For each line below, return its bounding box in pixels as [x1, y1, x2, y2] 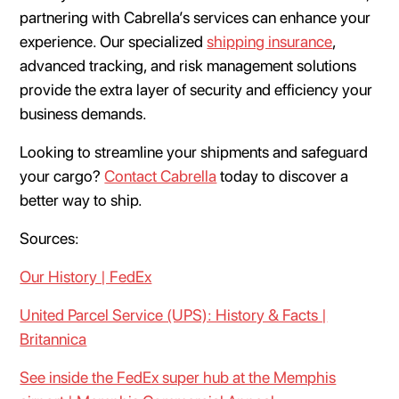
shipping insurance [207, 31, 333, 51]
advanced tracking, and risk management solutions [20, 55, 357, 75]
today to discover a [216, 166, 349, 185]
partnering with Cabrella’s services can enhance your [20, 7, 371, 27]
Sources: [20, 228, 80, 248]
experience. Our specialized [20, 31, 208, 51]
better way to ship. [20, 190, 143, 209]
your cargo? [20, 166, 105, 185]
